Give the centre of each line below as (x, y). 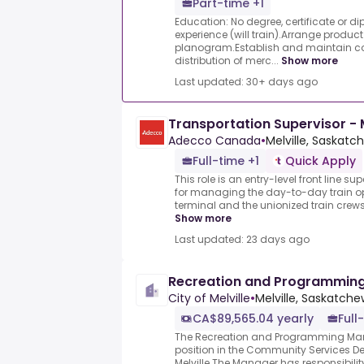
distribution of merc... (227, 61)
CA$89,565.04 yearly (253, 319)
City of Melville (209, 299)
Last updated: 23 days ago (242, 240)
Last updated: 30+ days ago (246, 82)
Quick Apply (321, 161)
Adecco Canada (214, 141)
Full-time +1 (226, 161)
